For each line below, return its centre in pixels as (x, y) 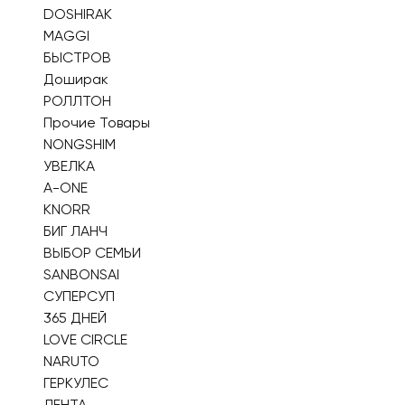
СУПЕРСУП (79, 296)
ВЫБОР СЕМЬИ (92, 253)
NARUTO (71, 361)
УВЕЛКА (69, 166)
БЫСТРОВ (77, 57)
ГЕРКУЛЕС (76, 383)
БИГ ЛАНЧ (75, 231)
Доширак (76, 79)
